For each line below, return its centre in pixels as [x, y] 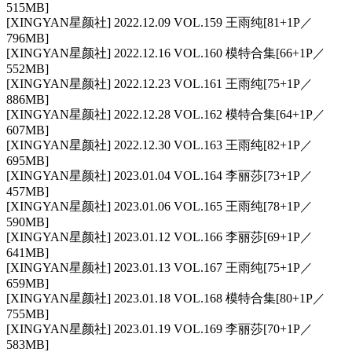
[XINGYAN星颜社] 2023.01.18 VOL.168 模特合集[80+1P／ [166, 299]
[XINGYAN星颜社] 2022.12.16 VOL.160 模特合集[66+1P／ [166, 53]
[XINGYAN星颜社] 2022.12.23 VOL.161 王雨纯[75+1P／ [159, 84]
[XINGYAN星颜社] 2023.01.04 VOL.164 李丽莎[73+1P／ [159, 176]
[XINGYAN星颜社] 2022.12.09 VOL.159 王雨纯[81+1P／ [159, 23]
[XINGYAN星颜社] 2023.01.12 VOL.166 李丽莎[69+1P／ [159, 237]
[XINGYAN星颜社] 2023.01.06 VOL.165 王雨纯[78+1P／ [159, 207]
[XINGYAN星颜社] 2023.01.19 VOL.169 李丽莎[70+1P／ [159, 329]
